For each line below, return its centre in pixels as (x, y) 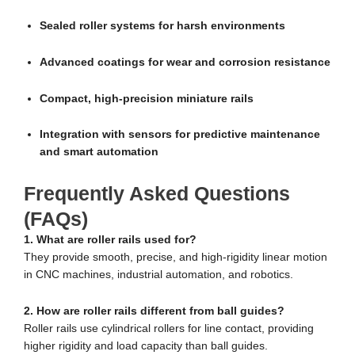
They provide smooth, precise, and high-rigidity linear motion (176, 258)
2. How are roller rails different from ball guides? (154, 311)
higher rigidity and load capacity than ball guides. (146, 346)
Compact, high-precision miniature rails (147, 98)
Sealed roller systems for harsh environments (162, 25)
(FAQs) (56, 219)
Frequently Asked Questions (157, 194)
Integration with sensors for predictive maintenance (180, 135)
